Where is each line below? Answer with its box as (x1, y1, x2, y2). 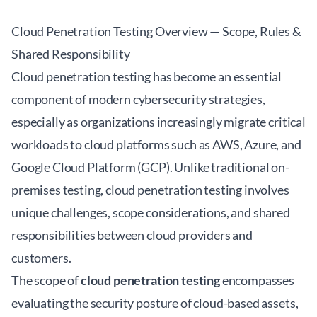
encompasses (219, 272, 295, 288)
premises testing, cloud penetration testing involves (11, 182, 289, 197)
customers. (11, 250, 71, 265)
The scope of (11, 272, 81, 288)
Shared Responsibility (11, 46, 130, 62)
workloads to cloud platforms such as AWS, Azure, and (11, 137, 301, 152)
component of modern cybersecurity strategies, (11, 91, 265, 107)
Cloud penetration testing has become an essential (11, 69, 282, 84)
